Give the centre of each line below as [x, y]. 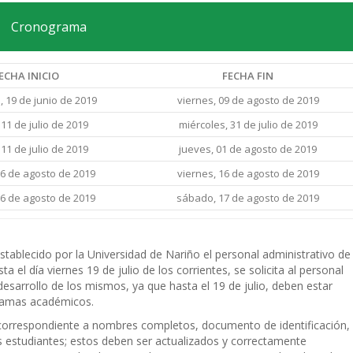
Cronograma [48, 27]
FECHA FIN [248, 76]
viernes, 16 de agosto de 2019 [248, 173]
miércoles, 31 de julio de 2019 [248, 124]
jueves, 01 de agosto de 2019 [248, 149]
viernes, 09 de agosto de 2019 [248, 100]
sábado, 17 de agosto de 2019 [248, 198]
